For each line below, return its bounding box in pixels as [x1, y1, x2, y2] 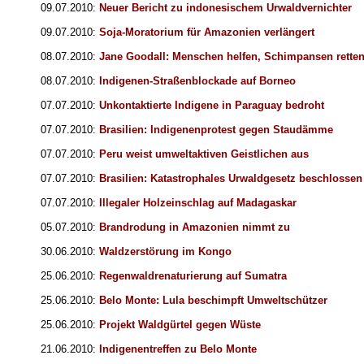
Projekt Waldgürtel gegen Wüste [99, 318, 261, 331]
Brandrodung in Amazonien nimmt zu [99, 221, 290, 234]
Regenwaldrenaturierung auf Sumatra [99, 270, 287, 283]
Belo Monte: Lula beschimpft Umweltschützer [99, 294, 327, 307]
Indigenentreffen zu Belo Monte [99, 343, 257, 356]
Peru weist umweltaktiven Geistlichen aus [99, 148, 309, 161]
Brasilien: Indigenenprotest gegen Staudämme [99, 123, 333, 136]
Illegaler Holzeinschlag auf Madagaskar [99, 197, 297, 210]
